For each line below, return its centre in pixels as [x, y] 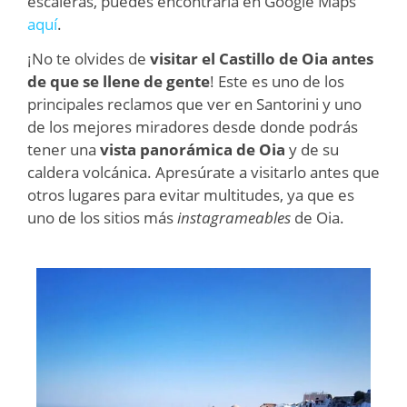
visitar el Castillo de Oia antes [262, 58]
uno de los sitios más [102, 217]
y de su [312, 149]
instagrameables [234, 217]
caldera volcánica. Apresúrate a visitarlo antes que [203, 172]
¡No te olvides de [89, 58]
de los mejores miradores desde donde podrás [193, 126]
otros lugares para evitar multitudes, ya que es [191, 194]
